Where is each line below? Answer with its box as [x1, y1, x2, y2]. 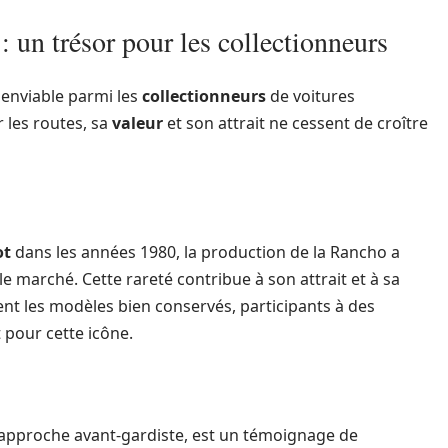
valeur [112, 112, 163, 134]
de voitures [266, 85, 355, 107]
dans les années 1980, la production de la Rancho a [11, 241, 400, 263]
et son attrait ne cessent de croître [163, 112, 428, 134]
